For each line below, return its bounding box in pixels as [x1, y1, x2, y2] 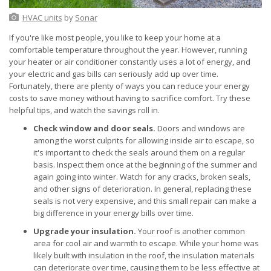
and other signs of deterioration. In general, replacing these [33, 183, 252, 195]
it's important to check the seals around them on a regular [33, 147, 245, 158]
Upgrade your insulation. [33, 226, 136, 237]
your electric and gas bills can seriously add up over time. [9, 68, 218, 80]
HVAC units [22, 12, 62, 24]
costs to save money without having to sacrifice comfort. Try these [9, 93, 250, 104]
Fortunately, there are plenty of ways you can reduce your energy [9, 80, 250, 92]
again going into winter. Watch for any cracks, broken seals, [33, 171, 250, 183]
